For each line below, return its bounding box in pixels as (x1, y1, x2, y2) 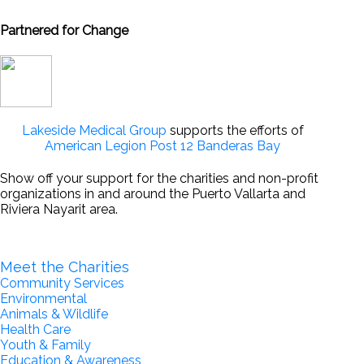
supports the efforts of (166, 122, 304, 138)
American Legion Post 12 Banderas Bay (45, 137, 280, 154)
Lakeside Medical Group (21, 122, 167, 138)
